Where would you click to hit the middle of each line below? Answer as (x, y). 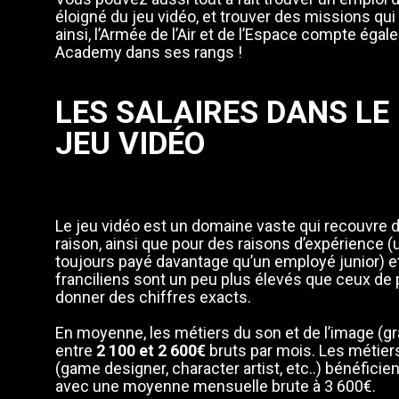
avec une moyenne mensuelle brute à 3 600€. (216, 386)
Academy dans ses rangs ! (149, 52)
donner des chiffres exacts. (154, 297)
